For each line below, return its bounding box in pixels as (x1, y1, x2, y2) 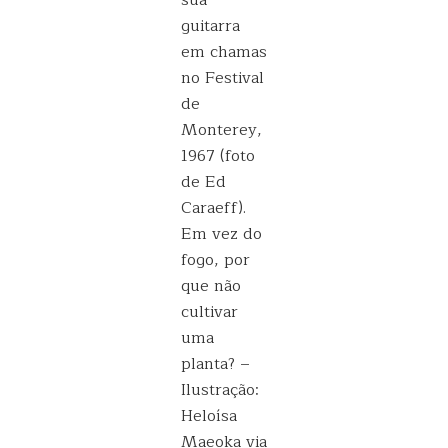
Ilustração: (181, 377, 259, 403)
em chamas (181, 39, 267, 65)
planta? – (181, 351, 250, 377)
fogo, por (181, 247, 250, 273)
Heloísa (181, 403, 237, 429)
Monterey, (181, 117, 262, 143)
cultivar (181, 299, 238, 325)
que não (181, 273, 241, 299)
